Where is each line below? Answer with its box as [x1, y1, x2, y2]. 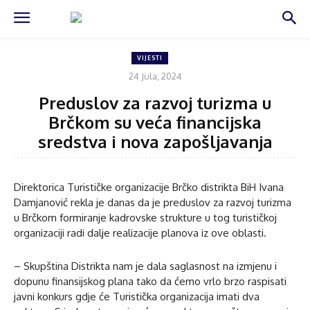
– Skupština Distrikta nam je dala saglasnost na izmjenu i [14, 259, 277, 273]
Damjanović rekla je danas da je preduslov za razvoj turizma [14, 195, 291, 209]
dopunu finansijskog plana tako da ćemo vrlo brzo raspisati [14, 274, 286, 288]
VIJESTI [137, 54, 163, 62]
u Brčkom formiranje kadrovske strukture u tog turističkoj [14, 210, 277, 224]
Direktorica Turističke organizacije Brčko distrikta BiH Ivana [14, 180, 284, 194]
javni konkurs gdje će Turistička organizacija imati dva [14, 289, 259, 303]
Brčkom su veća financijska [48, 111, 262, 133]
